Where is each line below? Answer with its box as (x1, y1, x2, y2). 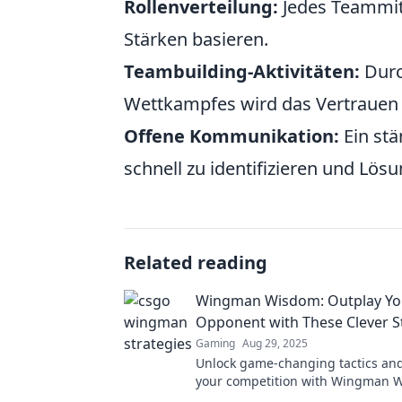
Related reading (124, 250, 267, 275)
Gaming (196, 336, 235, 351)
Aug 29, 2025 (242, 336, 308, 351)
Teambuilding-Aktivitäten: (124, 59, 360, 83)
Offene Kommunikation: (124, 124, 339, 148)
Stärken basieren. (124, 27, 268, 51)
